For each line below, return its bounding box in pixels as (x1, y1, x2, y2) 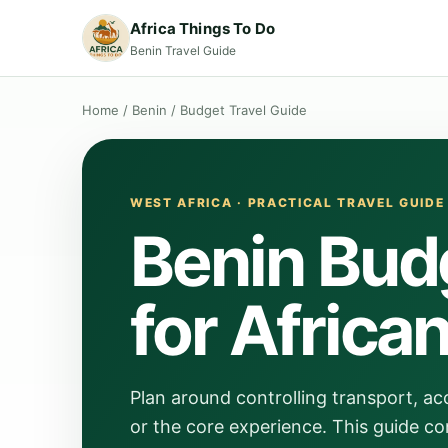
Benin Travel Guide (130, 42, 236, 58)
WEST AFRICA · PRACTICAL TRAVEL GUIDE (130, 195, 445, 210)
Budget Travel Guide (180, 102, 307, 118)
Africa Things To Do (130, 18, 275, 38)
